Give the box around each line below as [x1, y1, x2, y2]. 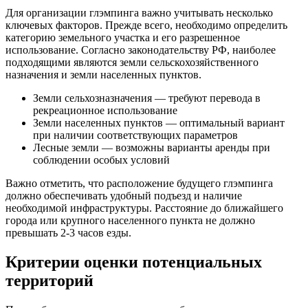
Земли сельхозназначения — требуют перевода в [33, 91, 261, 104]
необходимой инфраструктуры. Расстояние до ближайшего [5, 201, 283, 214]
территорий [5, 271, 93, 289]
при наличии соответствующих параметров [33, 129, 238, 141]
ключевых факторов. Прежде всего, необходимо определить [5, 19, 287, 31]
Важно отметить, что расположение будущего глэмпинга [5, 177, 273, 189]
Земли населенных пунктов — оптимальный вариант [33, 116, 285, 129]
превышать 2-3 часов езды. [5, 226, 131, 239]
